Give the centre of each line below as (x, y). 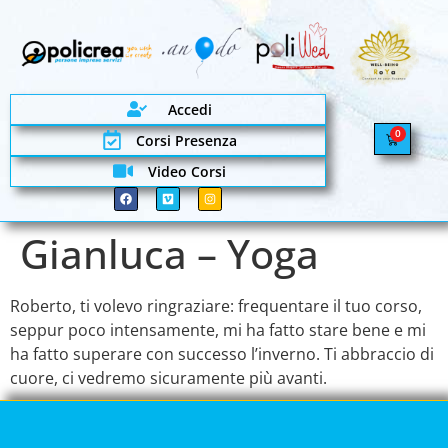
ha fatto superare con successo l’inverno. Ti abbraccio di (222, 353)
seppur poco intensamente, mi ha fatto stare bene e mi (218, 329)
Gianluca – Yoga (169, 253)
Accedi (190, 109)
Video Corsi (186, 171)
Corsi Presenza (186, 140)
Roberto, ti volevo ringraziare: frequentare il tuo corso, (216, 305)
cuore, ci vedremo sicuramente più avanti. (168, 377)
